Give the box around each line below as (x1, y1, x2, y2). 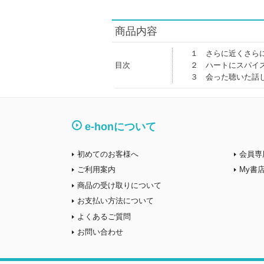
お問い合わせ (77, 227, 123, 236)
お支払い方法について (77, 196, 154, 205)
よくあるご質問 (77, 212, 131, 221)
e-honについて (85, 121, 156, 133)
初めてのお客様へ (77, 149, 138, 159)
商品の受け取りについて (77, 180, 161, 190)
